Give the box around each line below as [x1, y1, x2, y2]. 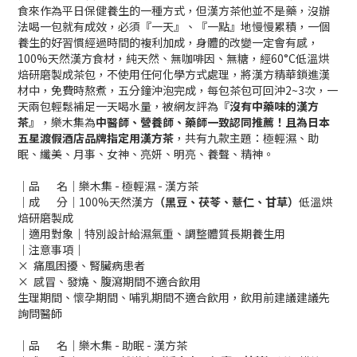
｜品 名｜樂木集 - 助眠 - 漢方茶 [18, 337, 187, 354]
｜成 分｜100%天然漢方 [18, 194, 154, 210]
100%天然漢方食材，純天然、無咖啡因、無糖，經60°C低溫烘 [18, 50, 329, 67]
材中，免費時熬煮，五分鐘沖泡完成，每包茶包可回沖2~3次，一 [18, 82, 338, 99]
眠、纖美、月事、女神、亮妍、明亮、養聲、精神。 [18, 146, 274, 163]
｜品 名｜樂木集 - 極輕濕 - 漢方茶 [18, 178, 198, 194]
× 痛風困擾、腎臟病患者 [18, 257, 145, 274]
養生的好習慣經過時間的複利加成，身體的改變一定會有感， [18, 34, 319, 51]
